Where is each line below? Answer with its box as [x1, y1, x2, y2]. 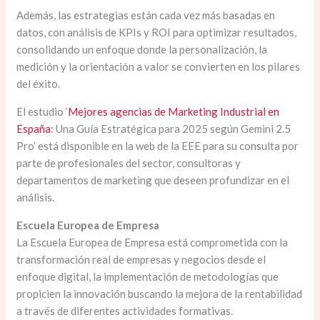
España [16, 121, 51, 135]
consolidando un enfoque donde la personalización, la [16, 42, 268, 56]
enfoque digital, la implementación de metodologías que [16, 269, 279, 283]
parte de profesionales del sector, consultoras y [16, 156, 241, 169]
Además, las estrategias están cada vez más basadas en [16, 8, 276, 21]
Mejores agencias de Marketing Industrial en [68, 104, 280, 118]
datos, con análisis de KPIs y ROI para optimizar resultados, [16, 25, 297, 39]
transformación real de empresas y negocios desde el [16, 252, 266, 266]
